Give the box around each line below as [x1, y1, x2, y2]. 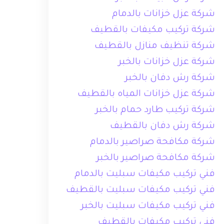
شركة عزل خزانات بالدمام [112, 9, 215, 19]
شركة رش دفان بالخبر [125, 73, 215, 83]
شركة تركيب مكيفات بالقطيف [90, 25, 215, 35]
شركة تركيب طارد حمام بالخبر [95, 105, 215, 115]
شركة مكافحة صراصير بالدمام [90, 137, 215, 147]
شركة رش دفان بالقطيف [110, 121, 215, 131]
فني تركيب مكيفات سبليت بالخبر [81, 201, 215, 211]
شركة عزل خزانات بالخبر [118, 57, 215, 67]
